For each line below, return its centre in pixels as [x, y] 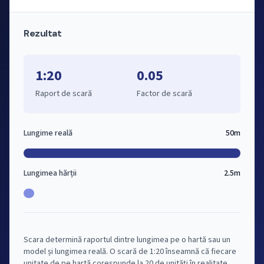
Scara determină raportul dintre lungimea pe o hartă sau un [127, 240]
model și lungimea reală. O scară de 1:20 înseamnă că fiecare [130, 252]
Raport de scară [64, 94]
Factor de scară [164, 94]
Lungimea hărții [50, 173]
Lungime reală [48, 133]
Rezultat [43, 33]
